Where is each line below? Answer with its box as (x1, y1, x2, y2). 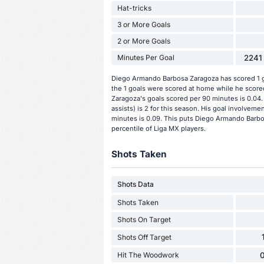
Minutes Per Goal (117, 52, 174, 62)
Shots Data (117, 180, 154, 189)
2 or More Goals (117, 36, 170, 45)
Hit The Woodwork (117, 250, 179, 259)
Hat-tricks (117, 3, 151, 12)
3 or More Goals (117, 19, 170, 29)
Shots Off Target (117, 233, 171, 242)
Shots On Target (117, 215, 171, 225)
